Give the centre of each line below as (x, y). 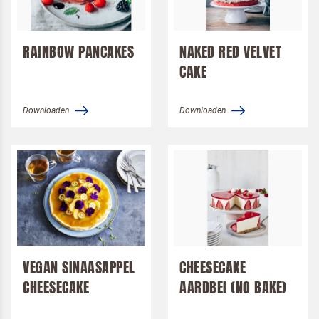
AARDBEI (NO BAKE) (233, 288)
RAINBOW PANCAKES (78, 52)
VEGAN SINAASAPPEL (79, 268)
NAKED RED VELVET (230, 52)
